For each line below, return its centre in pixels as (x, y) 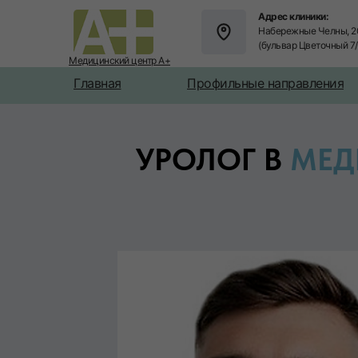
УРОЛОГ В (213, 159)
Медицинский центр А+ (119, 60)
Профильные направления (265, 83)
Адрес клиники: (293, 16)
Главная (97, 83)
